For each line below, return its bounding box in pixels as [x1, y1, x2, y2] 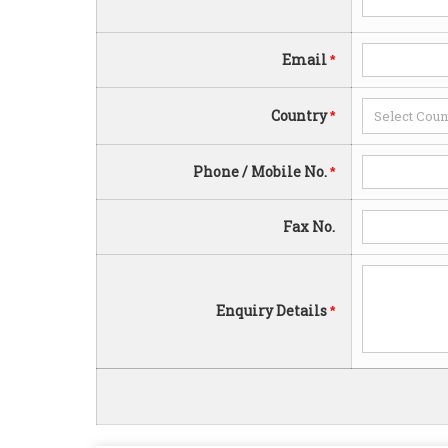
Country [271, 106, 330, 125]
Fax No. [283, 217, 341, 236]
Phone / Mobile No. [193, 162, 330, 181]
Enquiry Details [216, 301, 330, 320]
